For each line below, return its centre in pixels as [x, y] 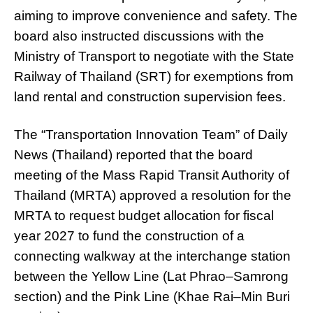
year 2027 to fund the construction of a [129, 236]
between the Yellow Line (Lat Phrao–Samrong [151, 276]
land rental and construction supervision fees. [150, 97]
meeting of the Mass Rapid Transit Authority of [152, 175]
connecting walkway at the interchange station [152, 256]
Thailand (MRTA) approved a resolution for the [153, 195]
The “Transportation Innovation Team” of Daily [151, 134]
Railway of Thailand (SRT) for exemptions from [154, 77]
